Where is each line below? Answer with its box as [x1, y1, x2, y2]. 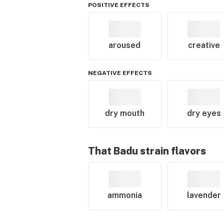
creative [187, 40, 220, 50]
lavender [186, 190, 221, 200]
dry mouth [104, 108, 144, 118]
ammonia [107, 190, 142, 200]
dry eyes [186, 108, 221, 118]
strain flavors [138, 145, 206, 157]
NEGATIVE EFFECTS [88, 69, 152, 76]
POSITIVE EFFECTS [88, 1, 149, 8]
